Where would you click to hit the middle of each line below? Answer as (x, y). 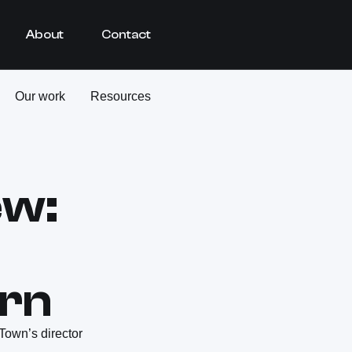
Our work (40, 96)
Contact (126, 35)
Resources (121, 96)
